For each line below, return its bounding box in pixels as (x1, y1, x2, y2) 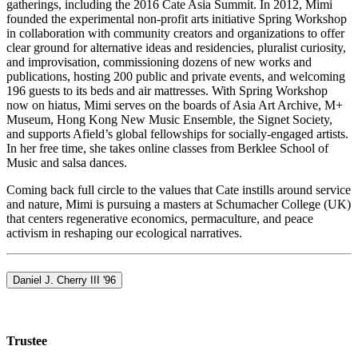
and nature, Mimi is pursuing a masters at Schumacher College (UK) (6, 197, 351, 211)
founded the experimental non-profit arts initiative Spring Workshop (6, 11, 347, 26)
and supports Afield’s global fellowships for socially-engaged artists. (6, 126, 348, 141)
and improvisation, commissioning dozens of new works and (6, 54, 312, 69)
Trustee (6, 334, 47, 348)
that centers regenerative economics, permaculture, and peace (6, 211, 313, 225)
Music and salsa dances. (6, 155, 127, 169)
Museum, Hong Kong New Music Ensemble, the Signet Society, (6, 112, 332, 126)
